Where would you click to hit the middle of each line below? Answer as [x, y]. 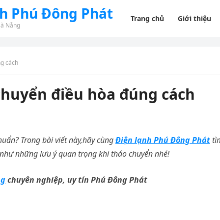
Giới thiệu [195, 18]
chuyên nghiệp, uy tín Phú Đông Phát [76, 180]
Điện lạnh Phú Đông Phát [163, 140]
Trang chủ [148, 18]
